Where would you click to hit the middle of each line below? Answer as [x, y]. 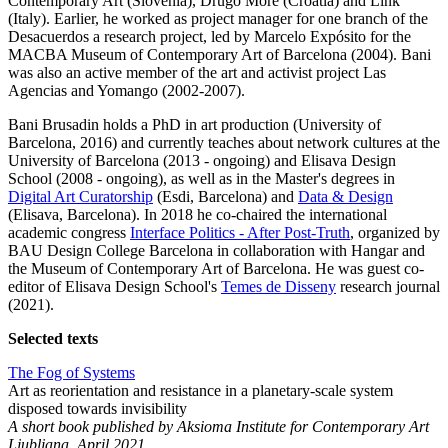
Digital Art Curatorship [80, 197]
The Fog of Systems [71, 373]
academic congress [69, 233]
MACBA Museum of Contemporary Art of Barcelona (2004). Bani [219, 55]
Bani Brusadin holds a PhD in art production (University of [194, 125]
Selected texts [53, 339]
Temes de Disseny [278, 287]
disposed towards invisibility [97, 409]
